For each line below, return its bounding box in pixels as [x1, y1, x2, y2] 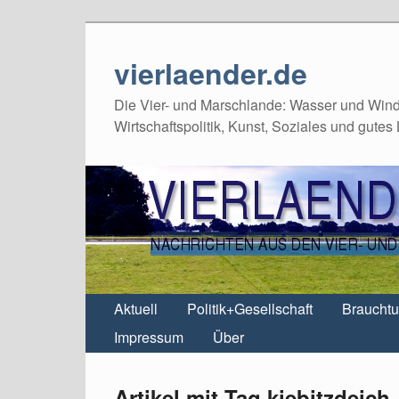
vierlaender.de [114, 53, 307, 94]
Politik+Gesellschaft [187, 298, 313, 319]
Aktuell [114, 298, 158, 319]
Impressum [114, 327, 183, 347]
